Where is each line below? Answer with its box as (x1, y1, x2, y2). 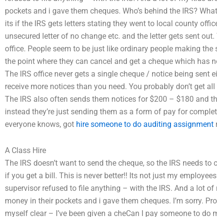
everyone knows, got (5, 120, 76, 129)
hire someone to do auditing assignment (76, 120, 214, 129)
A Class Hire (5, 146, 46, 155)
